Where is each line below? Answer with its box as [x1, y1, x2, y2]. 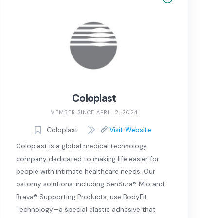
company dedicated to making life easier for [16, 154, 159, 163]
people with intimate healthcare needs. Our [16, 167, 155, 176]
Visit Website [108, 125, 152, 134]
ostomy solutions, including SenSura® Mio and [16, 180, 164, 189]
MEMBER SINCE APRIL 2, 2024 [50, 109, 138, 116]
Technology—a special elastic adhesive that [16, 205, 156, 214]
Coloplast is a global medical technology [16, 142, 147, 151]
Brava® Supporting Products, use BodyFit [16, 192, 147, 201]
